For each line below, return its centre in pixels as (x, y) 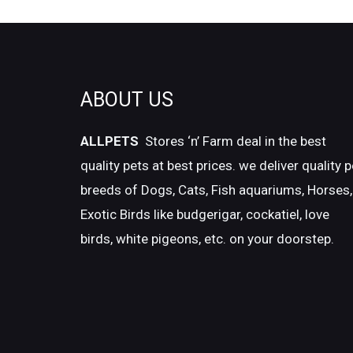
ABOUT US (127, 99)
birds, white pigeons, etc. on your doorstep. (207, 238)
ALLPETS (111, 141)
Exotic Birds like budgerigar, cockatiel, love (205, 214)
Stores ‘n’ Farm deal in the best (234, 141)
